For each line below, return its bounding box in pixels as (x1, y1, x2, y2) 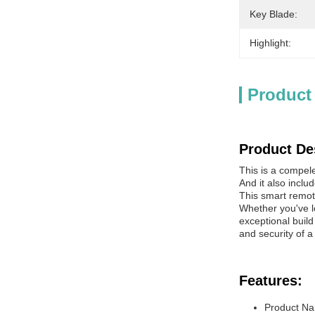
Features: (239, 273, 302, 288)
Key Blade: (250, 8, 297, 20)
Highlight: (250, 37, 291, 49)
